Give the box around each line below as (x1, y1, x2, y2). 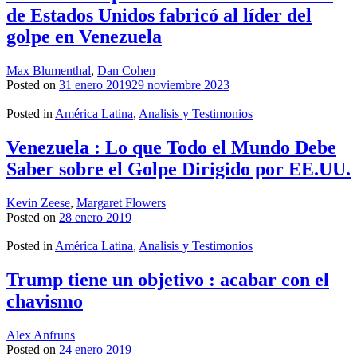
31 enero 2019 (59, 77, 131, 92)
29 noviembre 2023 (131, 77, 229, 92)
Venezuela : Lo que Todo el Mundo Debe (6, 136, 336, 158)
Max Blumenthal (6, 63, 91, 77)
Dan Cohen (97, 63, 155, 77)
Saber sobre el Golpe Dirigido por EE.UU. (6, 158, 351, 179)
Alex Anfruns (6, 328, 75, 342)
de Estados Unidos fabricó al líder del (6, 5, 312, 26)
